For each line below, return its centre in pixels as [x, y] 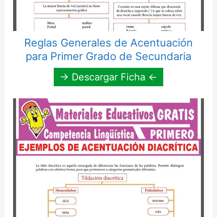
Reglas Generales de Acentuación [108, 43]
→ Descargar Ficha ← [108, 77]
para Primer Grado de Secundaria [108, 56]
